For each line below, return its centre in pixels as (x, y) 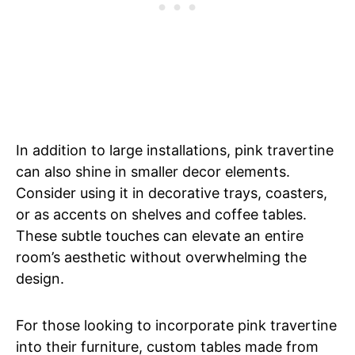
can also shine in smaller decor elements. (153, 171)
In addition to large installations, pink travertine (175, 150)
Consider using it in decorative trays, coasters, (172, 193)
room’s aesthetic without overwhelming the (161, 257)
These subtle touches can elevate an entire (160, 235)
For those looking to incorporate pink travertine (176, 325)
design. (40, 278)
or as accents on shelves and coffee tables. (161, 214)
